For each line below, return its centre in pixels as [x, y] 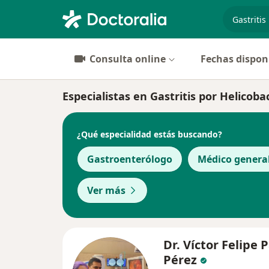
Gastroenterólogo [130, 159]
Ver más [106, 190]
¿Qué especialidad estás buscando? [150, 134]
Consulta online [128, 59]
